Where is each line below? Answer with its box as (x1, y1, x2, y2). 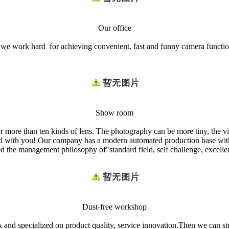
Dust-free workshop (82, 202, 147, 211)
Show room (96, 108, 133, 117)
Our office (98, 24, 131, 32)
